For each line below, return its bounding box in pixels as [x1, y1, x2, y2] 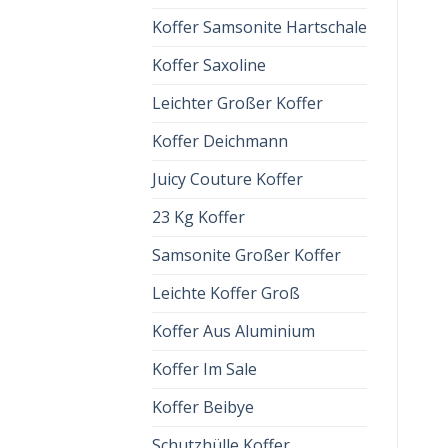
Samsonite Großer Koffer [152, 244, 341, 266]
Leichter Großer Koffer [152, 92, 323, 114]
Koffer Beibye [152, 396, 254, 418]
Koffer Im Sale [152, 358, 257, 380]
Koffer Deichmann [152, 130, 288, 152]
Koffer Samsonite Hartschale [152, 16, 367, 38]
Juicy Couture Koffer [152, 168, 303, 190]
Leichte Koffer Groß [152, 282, 300, 304]
